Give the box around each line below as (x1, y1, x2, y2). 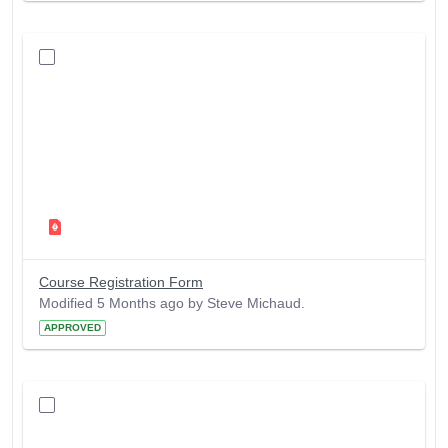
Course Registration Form (39, 274, 203, 291)
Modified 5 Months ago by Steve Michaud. (39, 295, 305, 312)
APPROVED (44, 322, 101, 334)
